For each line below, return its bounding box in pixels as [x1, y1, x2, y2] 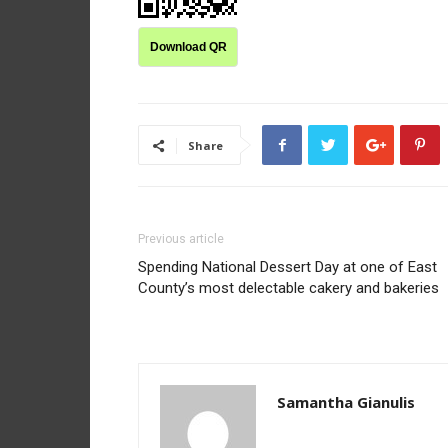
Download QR [149, 40, 227, 54]
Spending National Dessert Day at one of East [138, 258, 437, 276]
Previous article [138, 232, 224, 246]
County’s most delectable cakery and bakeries [138, 279, 439, 297]
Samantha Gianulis [277, 392, 415, 412]
